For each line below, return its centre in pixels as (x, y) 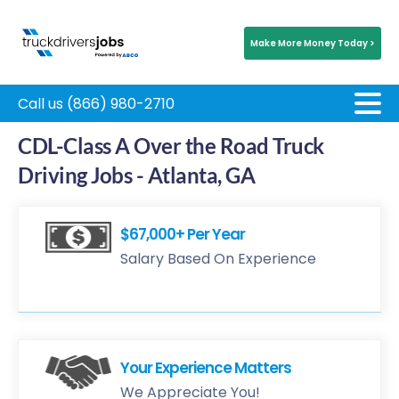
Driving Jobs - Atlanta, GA (136, 175)
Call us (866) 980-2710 (96, 103)
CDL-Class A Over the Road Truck (171, 146)
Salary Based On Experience (218, 259)
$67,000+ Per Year (183, 234)
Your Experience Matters (206, 368)
